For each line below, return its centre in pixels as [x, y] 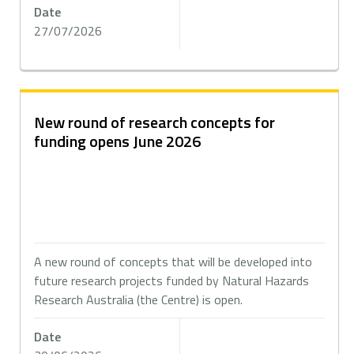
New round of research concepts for [155, 122]
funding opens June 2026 [118, 141]
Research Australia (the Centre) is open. [140, 299]
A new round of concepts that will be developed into [173, 262]
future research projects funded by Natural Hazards [172, 281]
